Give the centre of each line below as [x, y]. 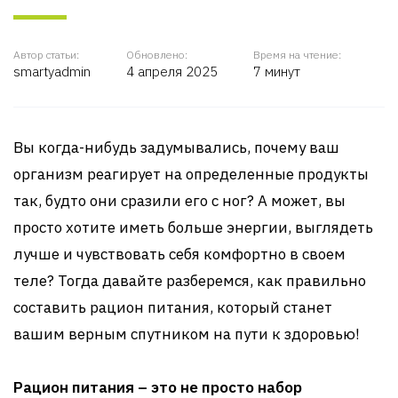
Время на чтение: [297, 55]
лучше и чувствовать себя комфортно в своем [179, 254]
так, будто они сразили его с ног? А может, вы [179, 201]
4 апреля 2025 [172, 72]
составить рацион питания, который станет [173, 307]
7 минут [277, 72]
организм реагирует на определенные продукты [191, 174]
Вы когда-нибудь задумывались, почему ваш [176, 147]
